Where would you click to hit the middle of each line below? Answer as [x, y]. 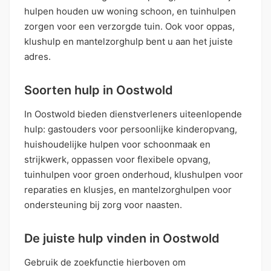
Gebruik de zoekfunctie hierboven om [105, 262]
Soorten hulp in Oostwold [99, 90]
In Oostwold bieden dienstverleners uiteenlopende [133, 114]
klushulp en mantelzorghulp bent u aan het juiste [129, 41]
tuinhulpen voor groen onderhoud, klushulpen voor [134, 174]
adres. [38, 56]
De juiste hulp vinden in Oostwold [122, 238]
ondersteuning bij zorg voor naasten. [103, 204]
